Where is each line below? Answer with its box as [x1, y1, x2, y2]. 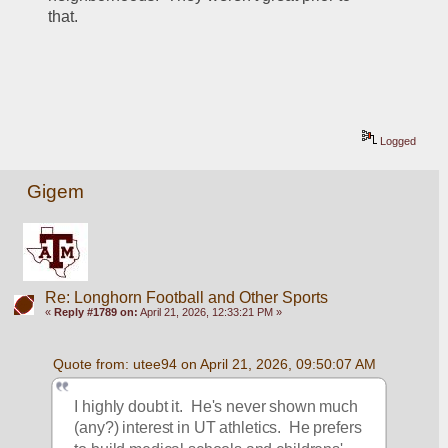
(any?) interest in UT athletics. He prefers [74, 419, 362, 437]
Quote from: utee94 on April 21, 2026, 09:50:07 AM [52, 355, 376, 372]
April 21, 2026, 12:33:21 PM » [137, 305, 282, 318]
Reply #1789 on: [53, 305, 138, 318]
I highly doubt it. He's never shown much [74, 398, 359, 415]
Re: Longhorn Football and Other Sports [44, 288, 328, 306]
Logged [377, 135, 417, 148]
